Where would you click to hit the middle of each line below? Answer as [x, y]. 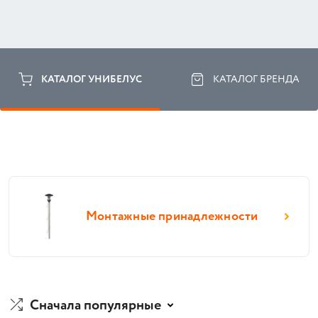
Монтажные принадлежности [172, 216]
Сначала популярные [95, 306]
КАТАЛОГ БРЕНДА [256, 79]
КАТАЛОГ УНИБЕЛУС [92, 79]
